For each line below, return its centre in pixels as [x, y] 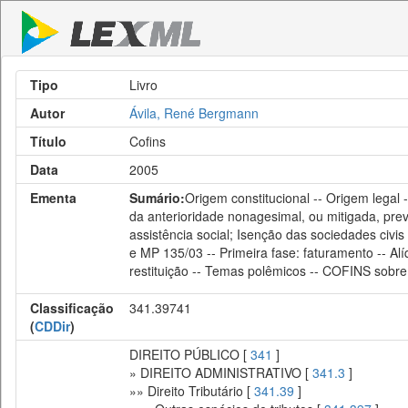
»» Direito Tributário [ [192, 391]
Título [48, 141]
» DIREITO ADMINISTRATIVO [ [221, 372]
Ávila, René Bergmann [194, 113]
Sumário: [157, 198]
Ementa [53, 198]
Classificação [72, 308]
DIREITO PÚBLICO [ [190, 354]
